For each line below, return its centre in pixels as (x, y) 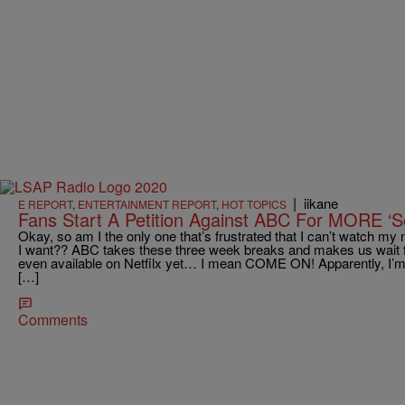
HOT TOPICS (254, 203)
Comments (53, 319)
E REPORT (45, 203)
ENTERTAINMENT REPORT (147, 203)
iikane (321, 202)
